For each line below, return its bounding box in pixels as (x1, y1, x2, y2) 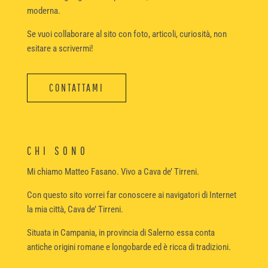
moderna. (26, 5, 60, 16)
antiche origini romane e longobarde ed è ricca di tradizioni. (26, 241, 231, 252)
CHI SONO (26, 144, 89, 157)
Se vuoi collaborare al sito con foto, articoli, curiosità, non (26, 28, 227, 39)
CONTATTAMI (48, 81, 104, 94)
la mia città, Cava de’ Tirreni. (26, 203, 123, 215)
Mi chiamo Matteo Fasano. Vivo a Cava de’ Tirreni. (26, 166, 199, 177)
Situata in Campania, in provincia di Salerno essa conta (26, 227, 215, 238)
